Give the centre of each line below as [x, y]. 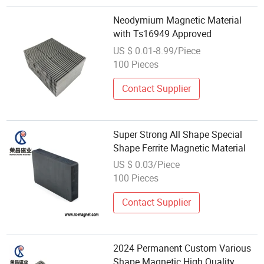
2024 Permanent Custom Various [182, 248]
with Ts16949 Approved [163, 34]
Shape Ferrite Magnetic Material [180, 148]
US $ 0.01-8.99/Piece [157, 51]
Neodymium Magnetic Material [178, 20]
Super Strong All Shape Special [178, 134]
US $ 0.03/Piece [147, 165]
